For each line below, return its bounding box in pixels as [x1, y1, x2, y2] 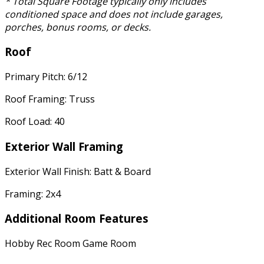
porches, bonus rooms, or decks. [5, 20, 151, 34]
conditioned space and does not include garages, [5, 7, 223, 21]
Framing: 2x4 [5, 187, 61, 200]
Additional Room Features [5, 211, 148, 226]
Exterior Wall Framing [5, 138, 123, 154]
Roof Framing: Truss [5, 93, 95, 106]
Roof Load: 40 [5, 115, 65, 128]
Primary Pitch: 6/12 [5, 70, 87, 84]
